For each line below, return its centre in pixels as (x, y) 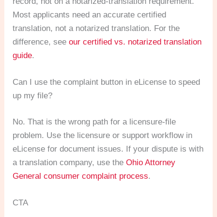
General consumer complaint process (81, 176)
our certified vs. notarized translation (135, 42)
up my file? (33, 96)
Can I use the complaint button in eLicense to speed (107, 82)
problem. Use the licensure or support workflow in (103, 135)
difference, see (41, 42)
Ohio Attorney (151, 162)
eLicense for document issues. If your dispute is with (108, 149)
